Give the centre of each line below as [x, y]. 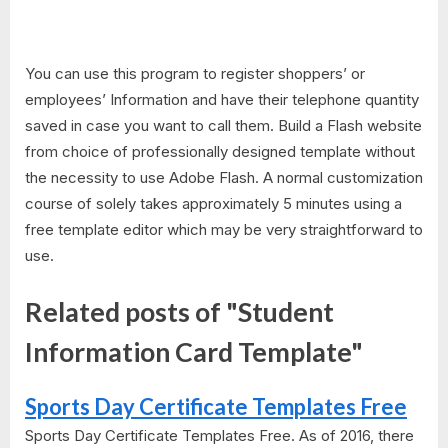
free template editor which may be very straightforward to [224, 230]
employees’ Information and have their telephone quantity [222, 100]
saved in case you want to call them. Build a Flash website [223, 126]
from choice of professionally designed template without [220, 152]
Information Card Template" [194, 351]
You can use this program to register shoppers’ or [195, 74]
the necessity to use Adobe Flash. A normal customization [224, 178]
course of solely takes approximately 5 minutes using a [213, 204]
